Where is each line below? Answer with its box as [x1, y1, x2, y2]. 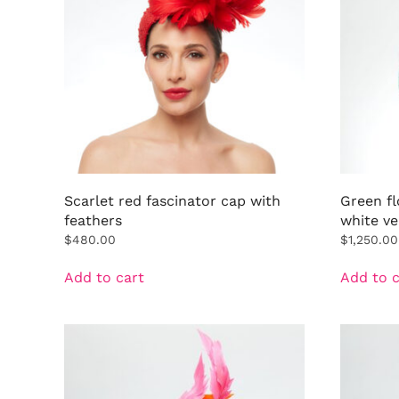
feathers [64, 211, 122, 229]
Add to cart [64, 268, 144, 286]
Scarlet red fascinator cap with [64, 191, 281, 209]
